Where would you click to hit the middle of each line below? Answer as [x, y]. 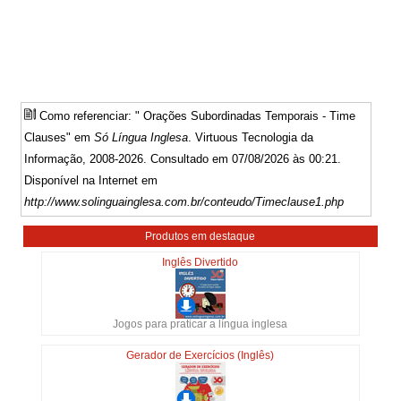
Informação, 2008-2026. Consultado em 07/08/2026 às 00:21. [183, 158]
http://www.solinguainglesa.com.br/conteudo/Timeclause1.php [184, 201]
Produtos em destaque [200, 236]
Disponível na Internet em [91, 180]
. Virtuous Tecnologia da [251, 137]
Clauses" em [60, 137]
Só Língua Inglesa [141, 137]
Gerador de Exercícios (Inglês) [200, 355]
